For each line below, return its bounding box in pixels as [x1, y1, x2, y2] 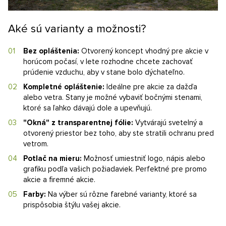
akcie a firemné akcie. [23, 175, 95, 185]
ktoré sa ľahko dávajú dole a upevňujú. [23, 103, 152, 113]
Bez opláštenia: [23, 46, 79, 56]
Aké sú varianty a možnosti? [8, 22, 146, 36]
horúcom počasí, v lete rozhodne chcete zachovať [23, 57, 193, 67]
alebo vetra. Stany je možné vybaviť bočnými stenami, [23, 93, 202, 102]
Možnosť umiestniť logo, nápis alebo [82, 154, 205, 163]
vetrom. [23, 139, 48, 149]
